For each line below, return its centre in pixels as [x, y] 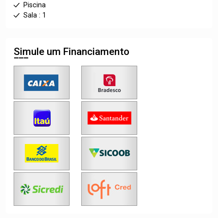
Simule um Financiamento [72, 52]
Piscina [35, 5]
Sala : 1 [35, 15]
